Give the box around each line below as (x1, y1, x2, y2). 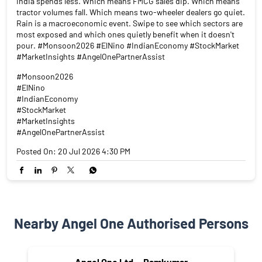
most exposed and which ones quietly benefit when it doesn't (16, 29, 235, 40)
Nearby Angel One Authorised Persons (13, 215, 249, 232)
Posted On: (16, 146, 56, 157)
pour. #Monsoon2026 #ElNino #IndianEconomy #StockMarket (16, 40, 239, 51)
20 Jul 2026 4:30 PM (58, 146, 130, 157)
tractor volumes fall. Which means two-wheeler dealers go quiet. (16, 7, 245, 18)
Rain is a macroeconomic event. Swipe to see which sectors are (16, 18, 243, 29)
